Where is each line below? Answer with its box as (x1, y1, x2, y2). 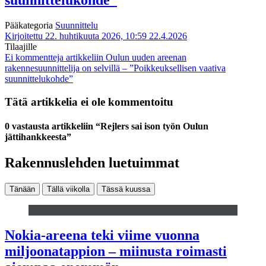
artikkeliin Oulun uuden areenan (64, 52, 186, 63)
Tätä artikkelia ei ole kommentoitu (5, 95, 173, 108)
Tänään (9, 185, 35, 194)
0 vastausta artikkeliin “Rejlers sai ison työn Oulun (5, 121, 208, 132)
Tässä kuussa (102, 185, 150, 194)
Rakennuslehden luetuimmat (5, 155, 179, 171)
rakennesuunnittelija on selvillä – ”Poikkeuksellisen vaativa (5, 63, 226, 74)
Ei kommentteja (5, 52, 64, 63)
